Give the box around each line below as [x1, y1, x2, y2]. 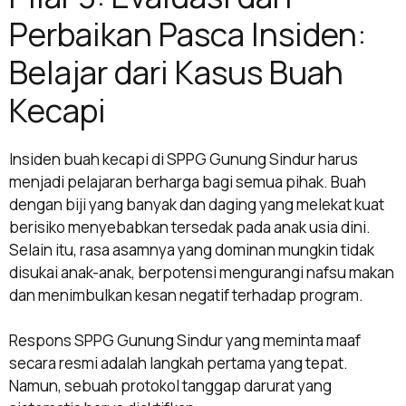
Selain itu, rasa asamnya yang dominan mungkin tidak [9, 238, 374, 260]
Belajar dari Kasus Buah [9, 49, 343, 94]
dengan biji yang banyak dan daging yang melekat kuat [9, 193, 384, 215]
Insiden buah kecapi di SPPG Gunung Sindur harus [9, 148, 358, 169]
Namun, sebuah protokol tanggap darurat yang [9, 375, 332, 397]
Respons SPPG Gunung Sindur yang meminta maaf [9, 330, 361, 352]
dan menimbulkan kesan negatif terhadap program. [9, 284, 363, 305]
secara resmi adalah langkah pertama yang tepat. [9, 353, 348, 374]
